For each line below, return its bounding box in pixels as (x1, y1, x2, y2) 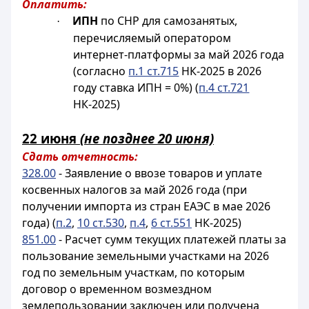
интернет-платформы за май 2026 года (73, 47, 285, 62)
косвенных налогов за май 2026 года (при (22, 182, 247, 197)
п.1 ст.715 (128, 63, 179, 79)
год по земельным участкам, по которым (22, 265, 245, 280)
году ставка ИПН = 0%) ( (73, 80, 199, 95)
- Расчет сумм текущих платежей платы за (56, 232, 286, 247)
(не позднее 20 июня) (80, 130, 214, 147)
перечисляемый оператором (73, 30, 232, 46)
